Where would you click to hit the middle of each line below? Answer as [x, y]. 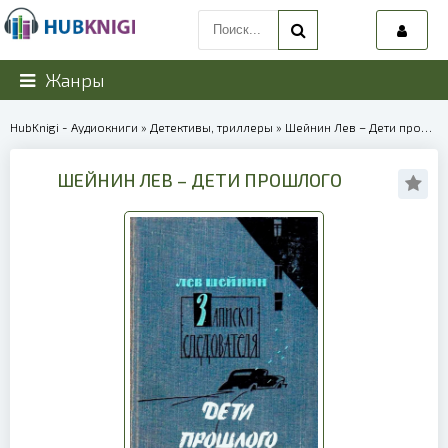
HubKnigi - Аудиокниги [74, 127]
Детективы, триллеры [211, 127]
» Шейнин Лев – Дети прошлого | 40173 [347, 127]
